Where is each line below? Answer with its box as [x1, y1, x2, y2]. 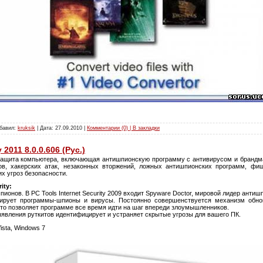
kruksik [18, 124, 35, 131]
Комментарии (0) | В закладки [87, 124, 160, 131]
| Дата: [35, 124, 55, 131]
